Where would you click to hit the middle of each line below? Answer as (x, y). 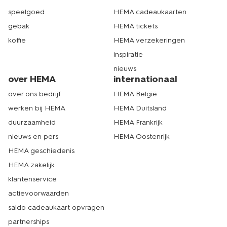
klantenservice (32, 179)
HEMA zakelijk (31, 165)
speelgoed (26, 12)
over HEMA (32, 79)
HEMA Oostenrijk (142, 137)
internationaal (145, 79)
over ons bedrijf (34, 94)
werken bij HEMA (37, 108)
